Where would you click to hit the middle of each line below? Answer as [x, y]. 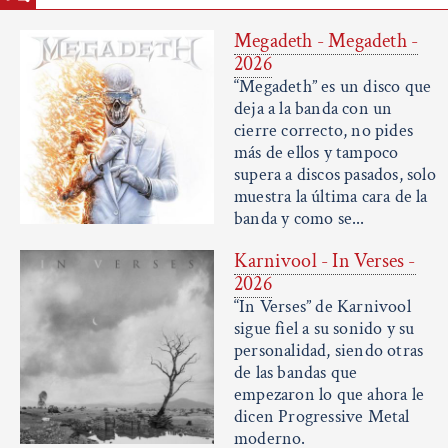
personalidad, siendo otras [329, 351]
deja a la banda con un [313, 109]
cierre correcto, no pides [323, 131]
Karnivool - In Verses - [325, 261]
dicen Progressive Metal [322, 417]
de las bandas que [296, 373]
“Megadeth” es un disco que [333, 87]
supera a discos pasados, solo [335, 175]
